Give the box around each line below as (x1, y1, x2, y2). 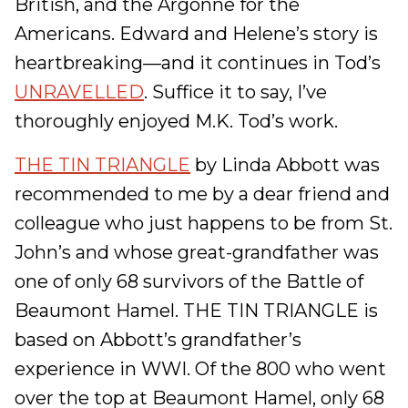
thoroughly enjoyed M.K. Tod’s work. (15, 110, 338, 132)
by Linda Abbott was (190, 154, 380, 176)
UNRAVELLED (15, 81, 144, 103)
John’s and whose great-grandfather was (15, 241, 379, 263)
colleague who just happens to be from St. (15, 212, 393, 234)
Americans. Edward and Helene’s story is (15, 23, 378, 45)
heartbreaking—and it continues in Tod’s (15, 52, 381, 74)
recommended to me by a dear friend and (15, 183, 390, 205)
